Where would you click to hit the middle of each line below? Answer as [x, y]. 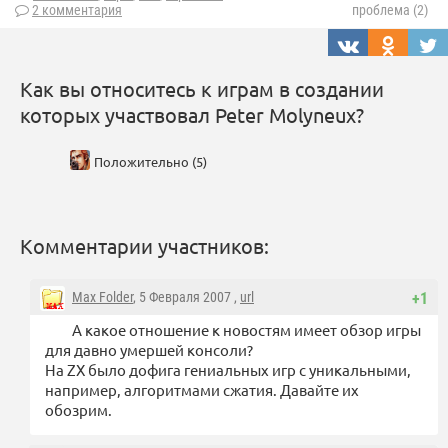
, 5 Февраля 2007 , [186, 297]
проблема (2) [390, 10]
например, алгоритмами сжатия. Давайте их [202, 390]
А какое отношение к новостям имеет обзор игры [246, 330]
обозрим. [78, 410]
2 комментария [77, 10]
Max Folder [102, 297]
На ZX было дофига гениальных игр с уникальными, [228, 370]
